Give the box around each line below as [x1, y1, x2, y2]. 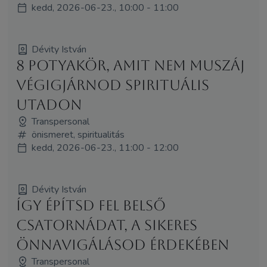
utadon [15, 96, 82, 113]
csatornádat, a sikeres [15, 216, 197, 234]
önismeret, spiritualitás [31, 128, 125, 141]
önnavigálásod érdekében [15, 236, 229, 253]
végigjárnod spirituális [15, 76, 209, 94]
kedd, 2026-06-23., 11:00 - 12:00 [31, 141, 179, 154]
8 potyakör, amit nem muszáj [15, 57, 245, 74]
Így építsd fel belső [15, 197, 166, 214]
